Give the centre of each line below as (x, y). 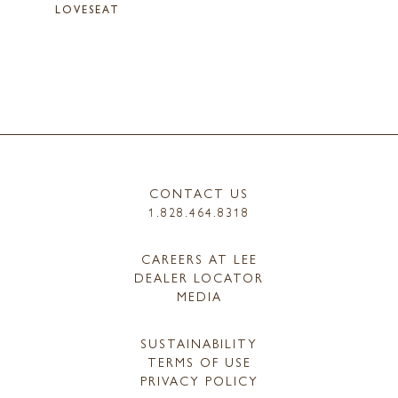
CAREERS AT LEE (199, 258)
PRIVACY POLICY (199, 380)
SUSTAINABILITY (199, 342)
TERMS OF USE (199, 361)
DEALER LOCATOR (199, 277)
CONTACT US (199, 192)
